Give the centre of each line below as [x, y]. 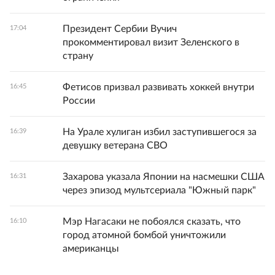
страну [78, 56]
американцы [91, 249]
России [79, 101]
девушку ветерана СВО [115, 145]
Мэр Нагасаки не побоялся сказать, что [152, 222]
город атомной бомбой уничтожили [144, 235]
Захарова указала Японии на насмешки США [164, 177]
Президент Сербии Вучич [120, 29]
